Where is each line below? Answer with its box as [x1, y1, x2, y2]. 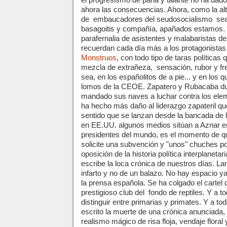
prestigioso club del [81, 188, 144, 197]
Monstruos [81, 54, 117, 62]
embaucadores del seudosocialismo [93, 15, 214, 23]
